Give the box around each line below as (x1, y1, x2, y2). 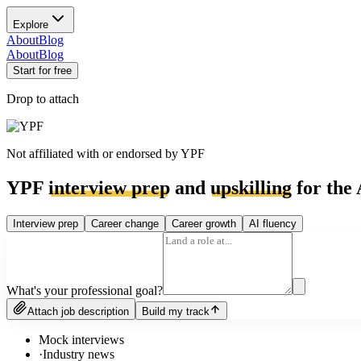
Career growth (172, 217, 236, 230)
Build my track (142, 305, 210, 317)
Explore (13, 19, 48, 31)
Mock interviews (39, 332, 124, 346)
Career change (91, 217, 159, 230)
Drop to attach (6, 92, 79, 106)
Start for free (13, 64, 72, 77)
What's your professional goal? (6, 283, 163, 297)
